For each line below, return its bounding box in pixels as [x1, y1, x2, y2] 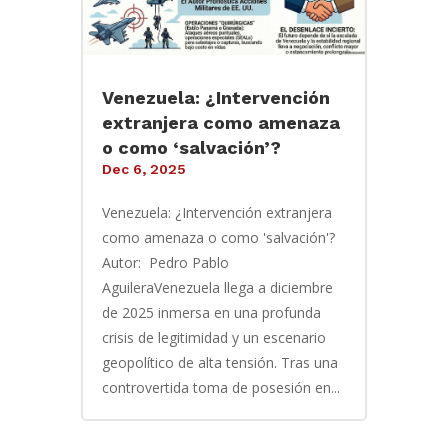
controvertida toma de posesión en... [101, 378, 340, 398]
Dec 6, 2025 [101, 161, 186, 178]
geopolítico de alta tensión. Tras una [101, 353, 338, 373]
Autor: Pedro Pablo [101, 253, 229, 273]
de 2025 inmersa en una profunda [101, 303, 321, 323]
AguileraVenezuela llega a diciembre [101, 278, 333, 298]
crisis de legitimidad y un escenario [101, 328, 326, 348]
